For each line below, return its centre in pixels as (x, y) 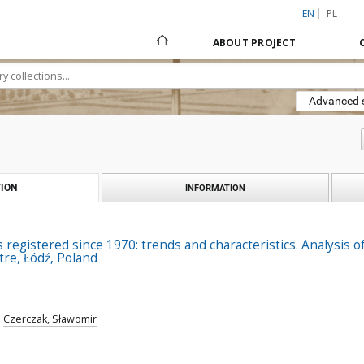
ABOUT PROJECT (254, 43)
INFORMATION (215, 188)
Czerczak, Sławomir (50, 319)
